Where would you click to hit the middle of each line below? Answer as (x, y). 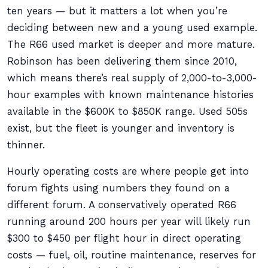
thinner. (26, 145)
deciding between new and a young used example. (132, 28)
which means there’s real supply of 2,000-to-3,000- (132, 78)
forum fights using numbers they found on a (118, 188)
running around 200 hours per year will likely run (129, 222)
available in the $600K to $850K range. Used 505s (127, 112)
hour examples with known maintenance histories (130, 95)
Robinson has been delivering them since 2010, (122, 61)
